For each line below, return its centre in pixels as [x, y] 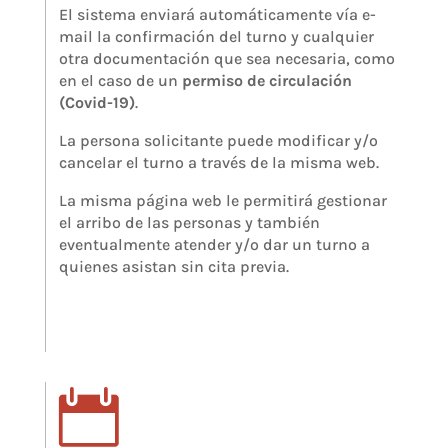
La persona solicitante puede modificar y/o [219, 140]
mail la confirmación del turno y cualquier [217, 36]
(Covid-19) [97, 102]
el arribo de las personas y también [190, 222]
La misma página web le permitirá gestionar [223, 200]
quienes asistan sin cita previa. [174, 266]
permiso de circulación [267, 80]
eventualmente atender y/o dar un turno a [215, 244]
